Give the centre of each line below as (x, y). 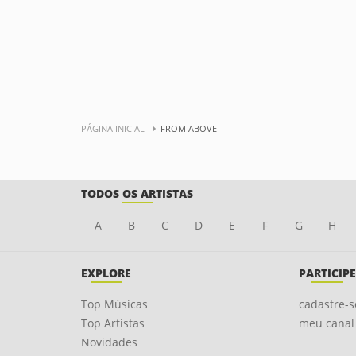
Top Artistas (113, 323)
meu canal (326, 323)
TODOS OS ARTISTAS (137, 193)
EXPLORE (106, 273)
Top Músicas (114, 304)
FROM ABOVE (189, 128)
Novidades (109, 342)
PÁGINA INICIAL (113, 128)
